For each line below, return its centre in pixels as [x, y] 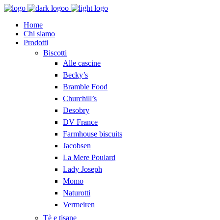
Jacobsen [77, 146]
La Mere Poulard [89, 157]
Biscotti [55, 53]
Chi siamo [39, 34]
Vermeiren [79, 205]
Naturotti [77, 193]
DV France [80, 122]
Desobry [76, 110]
